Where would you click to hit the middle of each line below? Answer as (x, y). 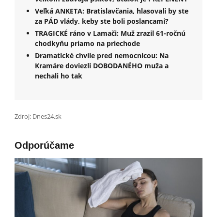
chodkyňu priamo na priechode (87, 43)
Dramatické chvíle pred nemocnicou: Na (102, 55)
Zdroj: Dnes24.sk (38, 116)
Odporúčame (44, 145)
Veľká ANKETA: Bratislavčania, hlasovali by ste (112, 11)
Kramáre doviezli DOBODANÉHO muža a (102, 65)
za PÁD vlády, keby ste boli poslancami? (102, 21)
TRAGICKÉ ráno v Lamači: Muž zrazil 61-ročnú (110, 33)
